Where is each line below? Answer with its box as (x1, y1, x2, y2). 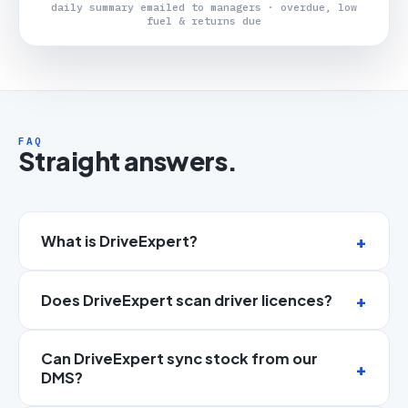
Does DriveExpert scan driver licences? (41, 291, 332, 311)
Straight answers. (18, 145, 238, 178)
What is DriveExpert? (41, 231, 198, 251)
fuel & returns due (147, 14, 261, 28)
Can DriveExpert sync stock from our (41, 349, 318, 369)
